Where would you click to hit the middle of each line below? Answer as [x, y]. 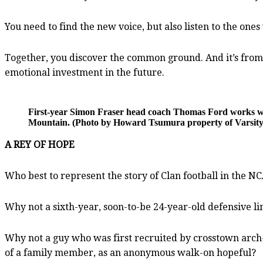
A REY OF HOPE [40, 144]
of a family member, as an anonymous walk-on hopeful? [130, 252]
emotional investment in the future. [85, 72]
